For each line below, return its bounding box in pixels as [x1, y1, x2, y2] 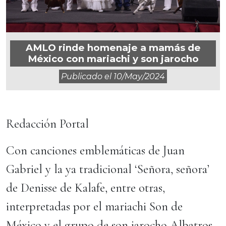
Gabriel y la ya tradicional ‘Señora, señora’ [6, 161, 209, 177]
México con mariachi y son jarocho [27, 53, 199, 65]
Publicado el [61, 72, 114, 81]
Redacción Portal [6, 116, 89, 131]
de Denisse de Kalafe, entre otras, [6, 180, 165, 195]
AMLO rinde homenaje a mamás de [25, 42, 201, 53]
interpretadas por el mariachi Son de [6, 199, 183, 214]
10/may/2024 [114, 72, 165, 81]
